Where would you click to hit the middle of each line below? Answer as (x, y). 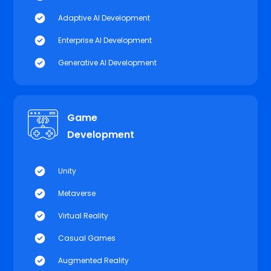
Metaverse (77, 194)
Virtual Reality (83, 216)
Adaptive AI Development (104, 18)
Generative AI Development (107, 63)
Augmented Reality (93, 261)
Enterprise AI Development (105, 41)
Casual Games (87, 238)
